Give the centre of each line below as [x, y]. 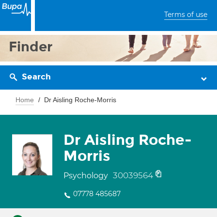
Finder [31, 47]
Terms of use [186, 15]
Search [36, 77]
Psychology [87, 176]
